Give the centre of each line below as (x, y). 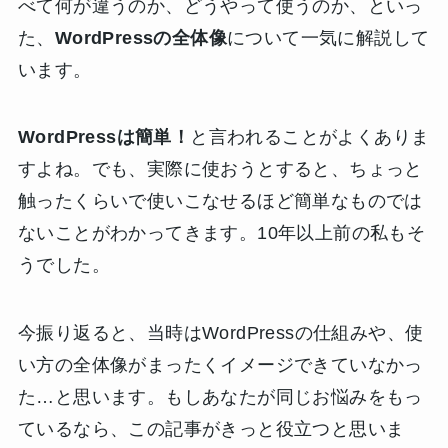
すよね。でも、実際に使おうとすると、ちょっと (220, 169)
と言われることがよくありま (310, 137)
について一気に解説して (328, 37)
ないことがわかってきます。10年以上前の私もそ (221, 233)
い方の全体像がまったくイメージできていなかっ (220, 365)
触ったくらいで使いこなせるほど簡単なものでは (220, 201)
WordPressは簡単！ (104, 137)
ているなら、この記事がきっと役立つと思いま (211, 429)
